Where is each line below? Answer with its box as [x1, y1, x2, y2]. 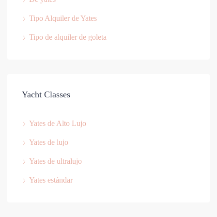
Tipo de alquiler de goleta [29, 33, 107, 42]
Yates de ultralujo [29, 157, 82, 166]
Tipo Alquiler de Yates [29, 14, 97, 23]
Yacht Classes [22, 90, 70, 100]
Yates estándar [29, 176, 73, 185]
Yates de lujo [29, 138, 68, 147]
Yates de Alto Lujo [29, 119, 86, 128]
